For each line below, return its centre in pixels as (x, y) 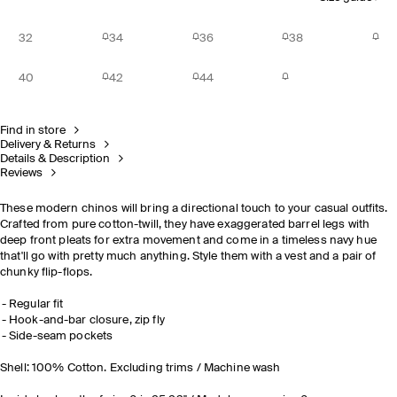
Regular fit (36, 304)
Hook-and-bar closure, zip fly (87, 320)
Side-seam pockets (61, 336)
